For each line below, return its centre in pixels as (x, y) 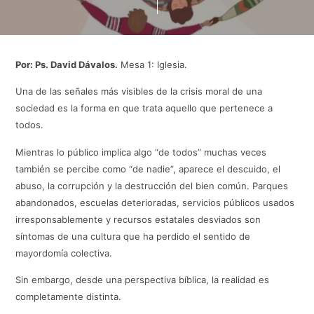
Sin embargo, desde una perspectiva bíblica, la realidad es (143, 279)
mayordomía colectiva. (64, 253)
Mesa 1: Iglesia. (153, 64)
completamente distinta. (69, 296)
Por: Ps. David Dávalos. (67, 64)
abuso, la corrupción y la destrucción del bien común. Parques (152, 185)
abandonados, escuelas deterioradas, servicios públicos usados (155, 202)
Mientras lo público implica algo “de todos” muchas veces (141, 152)
